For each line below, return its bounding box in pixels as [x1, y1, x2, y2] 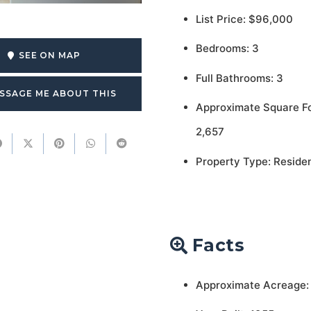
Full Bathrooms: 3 [195, 71, 283, 85]
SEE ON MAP [18, 49, 81, 60]
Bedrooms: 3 [195, 42, 259, 55]
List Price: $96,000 [195, 12, 293, 26]
